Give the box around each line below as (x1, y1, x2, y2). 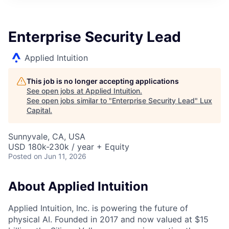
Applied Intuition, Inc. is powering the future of (8, 202, 188, 213)
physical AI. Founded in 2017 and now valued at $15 (8, 214, 209, 224)
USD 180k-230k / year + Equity (8, 142, 129, 152)
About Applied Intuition (8, 179, 148, 194)
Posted (8, 152, 32, 161)
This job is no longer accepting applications (27, 77, 179, 85)
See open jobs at (27, 86, 85, 95)
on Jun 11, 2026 (34, 152, 86, 161)
